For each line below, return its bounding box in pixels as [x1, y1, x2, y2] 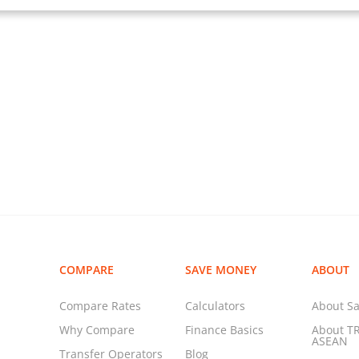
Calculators [185, 298, 246, 314]
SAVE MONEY [185, 262, 257, 278]
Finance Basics [185, 322, 264, 338]
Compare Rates [58, 298, 141, 314]
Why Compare [58, 322, 135, 338]
